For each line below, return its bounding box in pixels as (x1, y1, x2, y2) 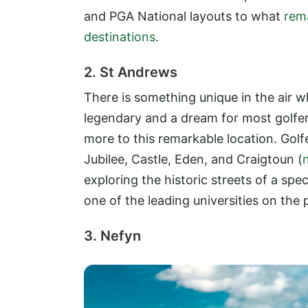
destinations (84, 29, 155, 44)
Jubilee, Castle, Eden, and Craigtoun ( (84, 152, 302, 167)
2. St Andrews (84, 64, 177, 81)
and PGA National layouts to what (84, 8, 284, 23)
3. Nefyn (84, 228, 141, 245)
